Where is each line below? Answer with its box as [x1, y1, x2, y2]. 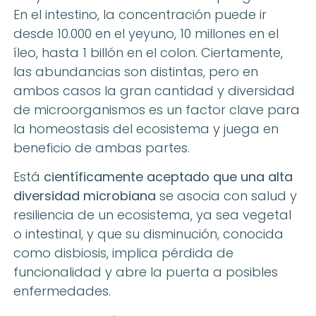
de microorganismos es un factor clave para [13, 100, 300, 119]
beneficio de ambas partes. [13, 138, 190, 157]
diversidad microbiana [13, 187, 156, 205]
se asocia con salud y [156, 187, 297, 205]
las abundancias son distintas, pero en [13, 62, 258, 80]
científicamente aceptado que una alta [44, 168, 293, 186]
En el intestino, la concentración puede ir [13, 5, 267, 23]
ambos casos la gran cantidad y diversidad [13, 81, 295, 99]
